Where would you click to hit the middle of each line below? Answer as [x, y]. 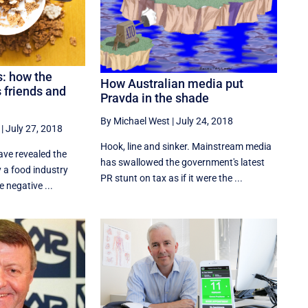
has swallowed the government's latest [183, 163]
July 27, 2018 [34, 129]
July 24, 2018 [205, 121]
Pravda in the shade [155, 98]
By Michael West [135, 121]
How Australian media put [172, 84]
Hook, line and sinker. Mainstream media [186, 147]
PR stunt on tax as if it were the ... [172, 178]
